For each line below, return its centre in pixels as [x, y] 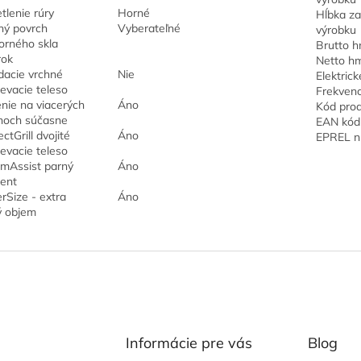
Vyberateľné [149, 28]
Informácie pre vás [189, 343]
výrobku [336, 30]
